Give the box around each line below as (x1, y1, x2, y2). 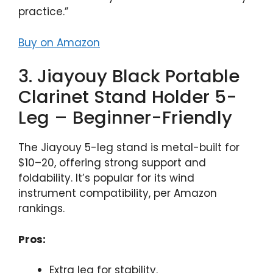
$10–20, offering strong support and (18, 155, 206, 171)
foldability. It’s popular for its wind (18, 171, 194, 186)
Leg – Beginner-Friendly (18, 105, 232, 130)
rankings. (18, 201, 65, 216)
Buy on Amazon (18, 35, 100, 50)
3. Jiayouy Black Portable (18, 64, 239, 89)
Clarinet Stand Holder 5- (18, 85, 237, 110)
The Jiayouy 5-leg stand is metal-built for (18, 140, 239, 155)
